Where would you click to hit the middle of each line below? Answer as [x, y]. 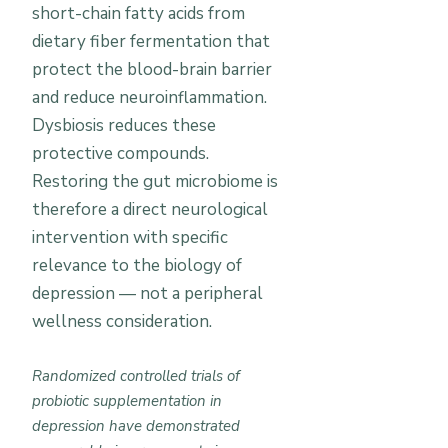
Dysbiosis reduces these [124, 125]
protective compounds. [120, 153]
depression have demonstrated [136, 426]
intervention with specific [130, 237]
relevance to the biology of [137, 265]
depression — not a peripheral [147, 293]
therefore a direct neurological [150, 209]
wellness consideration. [122, 321]
